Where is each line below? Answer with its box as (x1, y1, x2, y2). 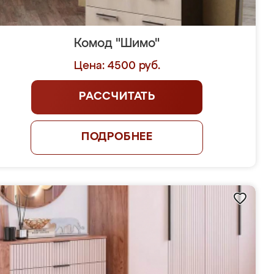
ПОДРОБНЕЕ (81, 131, 154, 143)
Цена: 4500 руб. (73, 61, 160, 72)
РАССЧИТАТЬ (78, 91, 155, 102)
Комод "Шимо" (74, 37, 160, 50)
